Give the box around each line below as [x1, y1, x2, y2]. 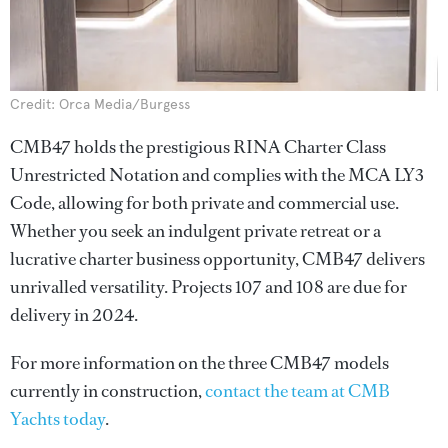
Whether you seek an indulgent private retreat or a [10, 218, 381, 243]
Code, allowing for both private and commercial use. [10, 190, 399, 215]
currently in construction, [10, 378, 205, 403]
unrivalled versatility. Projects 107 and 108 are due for [10, 274, 407, 299]
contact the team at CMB [205, 378, 390, 403]
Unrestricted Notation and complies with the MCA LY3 [10, 162, 424, 187]
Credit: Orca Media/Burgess [10, 95, 190, 113]
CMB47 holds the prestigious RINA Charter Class [10, 134, 386, 159]
